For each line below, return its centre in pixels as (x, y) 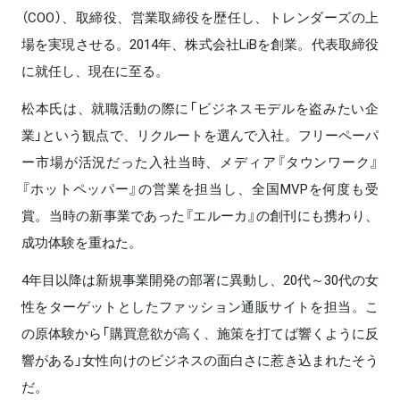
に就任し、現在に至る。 (95, 70)
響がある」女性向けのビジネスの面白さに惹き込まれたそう (200, 359)
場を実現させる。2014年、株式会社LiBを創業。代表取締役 (200, 43)
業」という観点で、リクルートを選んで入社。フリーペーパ (200, 134)
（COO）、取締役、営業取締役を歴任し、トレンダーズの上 (200, 17)
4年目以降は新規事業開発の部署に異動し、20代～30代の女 (200, 279)
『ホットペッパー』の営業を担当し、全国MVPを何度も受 (200, 188)
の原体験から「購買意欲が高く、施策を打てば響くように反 (200, 333)
